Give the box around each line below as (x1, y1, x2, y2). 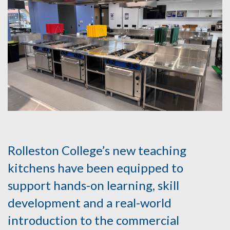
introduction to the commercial (8, 213, 179, 228)
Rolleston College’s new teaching (8, 143, 186, 158)
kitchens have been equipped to (8, 160, 183, 176)
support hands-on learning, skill (8, 178, 179, 193)
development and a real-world (8, 195, 171, 210)
